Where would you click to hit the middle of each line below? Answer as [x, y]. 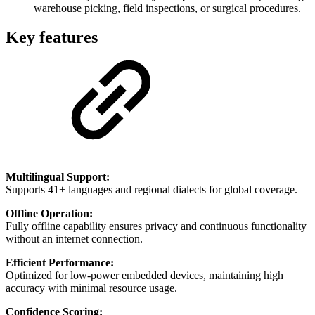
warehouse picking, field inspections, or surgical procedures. [167, 8]
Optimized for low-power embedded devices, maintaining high [144, 276]
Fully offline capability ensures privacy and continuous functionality [156, 226]
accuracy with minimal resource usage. [91, 288]
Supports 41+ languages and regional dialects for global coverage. [152, 190]
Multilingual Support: [58, 177]
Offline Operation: [49, 214]
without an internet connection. [74, 239]
